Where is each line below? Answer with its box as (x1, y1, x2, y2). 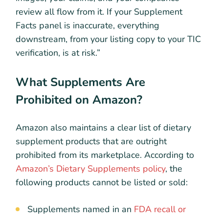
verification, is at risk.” (16, 46, 100, 59)
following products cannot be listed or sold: (16, 176, 188, 189)
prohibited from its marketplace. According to (16, 149, 194, 161)
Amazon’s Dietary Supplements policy (16, 163, 165, 175)
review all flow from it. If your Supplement (16, 5, 182, 18)
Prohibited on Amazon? (16, 91, 142, 108)
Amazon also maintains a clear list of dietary (16, 122, 191, 134)
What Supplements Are (16, 74, 145, 90)
